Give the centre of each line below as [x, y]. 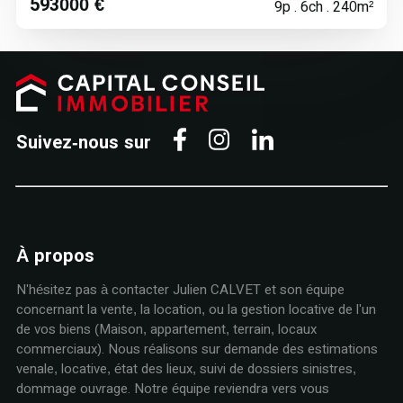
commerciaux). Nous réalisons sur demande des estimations [197, 349]
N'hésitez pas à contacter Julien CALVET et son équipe [180, 290]
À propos [55, 256]
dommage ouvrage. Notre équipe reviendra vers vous [172, 389]
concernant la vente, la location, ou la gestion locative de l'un [196, 309]
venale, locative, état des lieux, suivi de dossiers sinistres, [186, 369]
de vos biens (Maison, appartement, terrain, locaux [166, 329]
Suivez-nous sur [83, 142]
